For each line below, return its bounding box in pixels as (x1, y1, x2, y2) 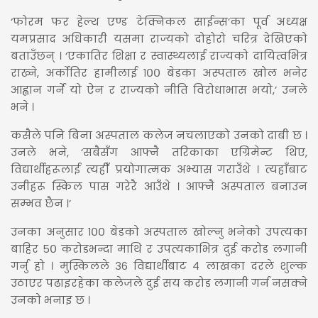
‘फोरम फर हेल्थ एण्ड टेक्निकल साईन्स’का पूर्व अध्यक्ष (11, 13, 307, 29)
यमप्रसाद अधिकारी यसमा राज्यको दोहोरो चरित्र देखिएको (11, 31, 307, 46)
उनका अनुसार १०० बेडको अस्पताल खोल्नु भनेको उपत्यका (11, 224, 307, 239)
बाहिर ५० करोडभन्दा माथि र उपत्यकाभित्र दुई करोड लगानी (11, 241, 307, 256)
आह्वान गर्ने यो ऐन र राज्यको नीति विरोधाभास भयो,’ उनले (11, 82, 307, 97)
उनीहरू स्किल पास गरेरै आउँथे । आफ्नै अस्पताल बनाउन (11, 178, 307, 194)
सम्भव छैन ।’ (11, 195, 71, 211)
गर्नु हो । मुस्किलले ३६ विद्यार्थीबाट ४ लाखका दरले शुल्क (11, 258, 307, 273)
